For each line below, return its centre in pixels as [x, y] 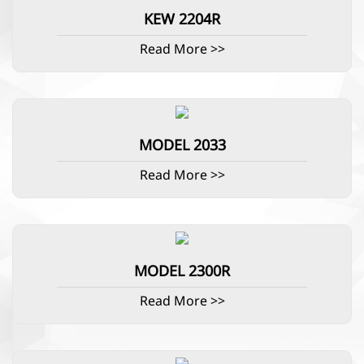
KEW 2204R [182, 20]
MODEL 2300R [182, 271]
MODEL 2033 [182, 146]
